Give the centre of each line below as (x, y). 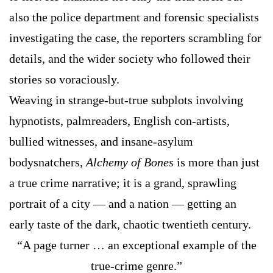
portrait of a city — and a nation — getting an (123, 204)
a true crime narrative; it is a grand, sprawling (123, 183)
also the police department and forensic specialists (134, 17)
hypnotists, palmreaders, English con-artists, (119, 121)
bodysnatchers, (48, 162)
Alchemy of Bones (130, 162)
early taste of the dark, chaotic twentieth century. (130, 225)
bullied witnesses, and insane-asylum (101, 142)
